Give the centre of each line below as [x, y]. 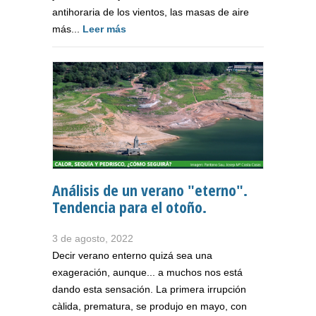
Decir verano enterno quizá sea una [132, 256]
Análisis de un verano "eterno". [150, 190]
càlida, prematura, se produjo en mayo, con [150, 306]
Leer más [104, 29]
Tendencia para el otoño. [129, 207]
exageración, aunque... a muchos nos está [147, 273]
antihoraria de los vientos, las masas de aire [151, 12]
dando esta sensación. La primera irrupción [149, 290]
